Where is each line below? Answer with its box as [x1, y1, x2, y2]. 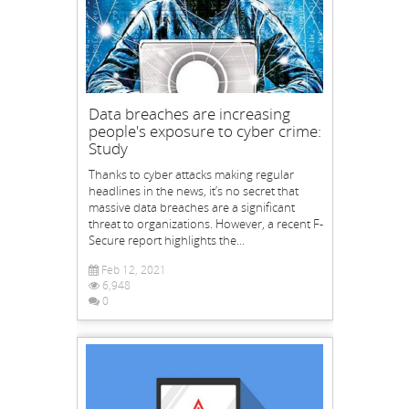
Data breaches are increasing [88, 102, 290, 124]
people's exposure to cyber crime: [88, 120, 321, 142]
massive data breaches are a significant [88, 198, 295, 215]
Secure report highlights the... [88, 231, 245, 248]
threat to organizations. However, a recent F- [88, 215, 323, 232]
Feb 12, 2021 [98, 261, 166, 278]
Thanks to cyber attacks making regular [88, 165, 294, 183]
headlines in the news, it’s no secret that [88, 182, 299, 199]
